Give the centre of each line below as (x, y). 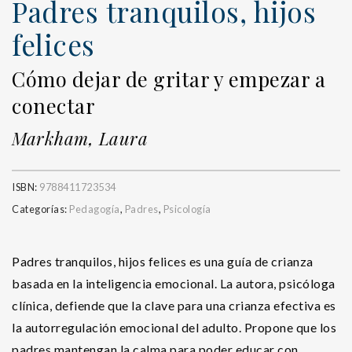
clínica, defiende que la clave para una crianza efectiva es (174, 305)
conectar (53, 105)
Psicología (187, 209)
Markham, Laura (80, 138)
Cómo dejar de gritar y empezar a (169, 78)
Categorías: (40, 209)
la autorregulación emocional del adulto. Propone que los (174, 327)
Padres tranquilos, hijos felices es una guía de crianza (163, 261)
